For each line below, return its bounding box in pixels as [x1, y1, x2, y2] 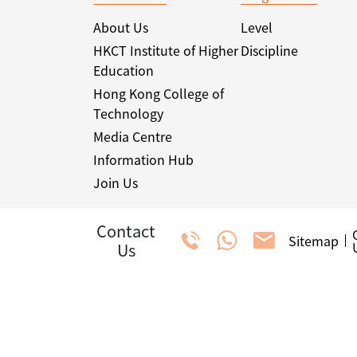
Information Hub [93, 150, 194, 169]
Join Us [93, 173, 138, 192]
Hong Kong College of [93, 84, 224, 103]
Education [93, 61, 154, 80]
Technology [93, 104, 163, 123]
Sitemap [288, 231, 339, 250]
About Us [93, 18, 148, 37]
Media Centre [93, 127, 172, 146]
